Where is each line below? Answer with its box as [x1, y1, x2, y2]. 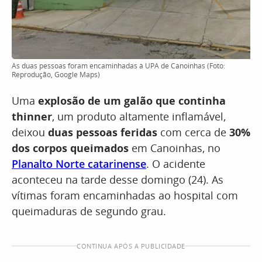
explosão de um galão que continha [38, 94, 226, 108]
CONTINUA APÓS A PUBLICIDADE [77, 242, 185, 250]
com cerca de [157, 125, 226, 139]
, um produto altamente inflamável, [52, 109, 226, 123]
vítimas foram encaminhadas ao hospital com [12, 188, 238, 202]
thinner [12, 109, 52, 123]
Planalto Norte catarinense [12, 157, 146, 171]
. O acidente [146, 157, 205, 171]
